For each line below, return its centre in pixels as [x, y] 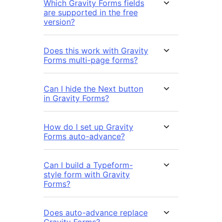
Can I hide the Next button [93, 88]
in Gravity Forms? [76, 98]
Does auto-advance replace [96, 212]
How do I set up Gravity [88, 127]
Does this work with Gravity [96, 50]
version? [59, 22]
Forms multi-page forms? [91, 60]
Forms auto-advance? [84, 136]
